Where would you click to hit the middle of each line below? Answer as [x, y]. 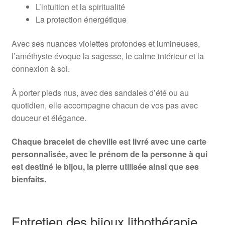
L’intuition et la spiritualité [80, 7]
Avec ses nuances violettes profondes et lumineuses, [105, 43]
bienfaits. [29, 179]
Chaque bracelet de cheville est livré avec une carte [109, 142]
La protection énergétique [81, 20]
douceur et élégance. [49, 118]
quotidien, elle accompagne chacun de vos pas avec [104, 105]
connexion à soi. [40, 68]
